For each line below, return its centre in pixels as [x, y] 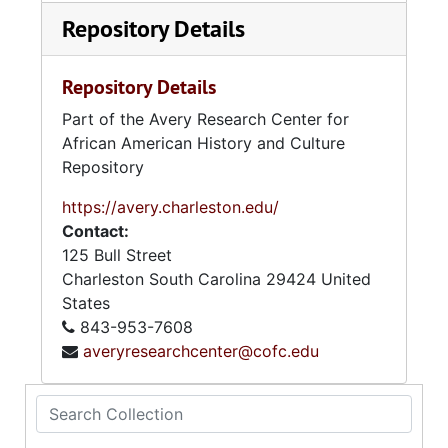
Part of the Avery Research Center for [205, 119]
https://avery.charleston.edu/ [170, 207]
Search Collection [102, 406]
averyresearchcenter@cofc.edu [201, 351]
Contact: [95, 231]
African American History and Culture [203, 143]
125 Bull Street [117, 255]
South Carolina [205, 279]
